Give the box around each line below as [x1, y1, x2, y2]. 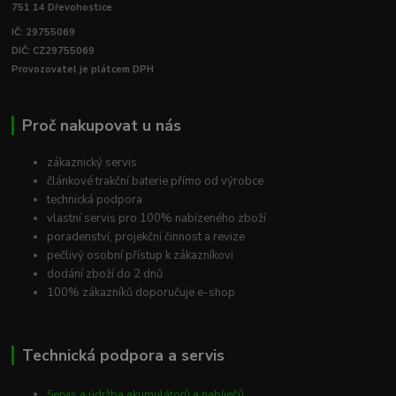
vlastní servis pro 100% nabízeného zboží [47, 210, 267, 227]
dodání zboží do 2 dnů [47, 266, 164, 283]
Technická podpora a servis [21, 345, 225, 367]
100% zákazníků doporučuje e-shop [47, 285, 244, 301]
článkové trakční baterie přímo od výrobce [47, 173, 267, 190]
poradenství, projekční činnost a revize [47, 229, 246, 246]
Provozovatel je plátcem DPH [11, 62, 155, 76]
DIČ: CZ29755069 [11, 43, 95, 57]
